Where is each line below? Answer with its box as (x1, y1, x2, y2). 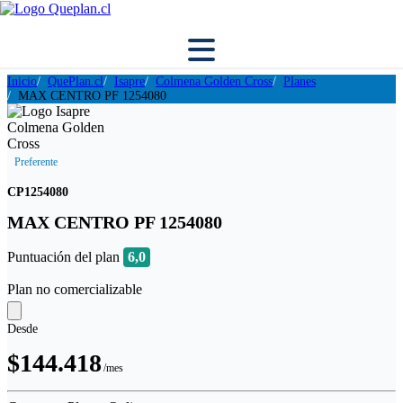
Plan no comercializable (7, 282, 142, 297)
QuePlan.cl (48, 75, 103, 88)
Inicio (7, 75, 37, 88)
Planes (283, 75, 316, 88)
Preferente (14, 156, 58, 168)
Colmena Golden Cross (156, 75, 273, 88)
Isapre (114, 75, 145, 88)
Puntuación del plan (7, 249, 123, 264)
